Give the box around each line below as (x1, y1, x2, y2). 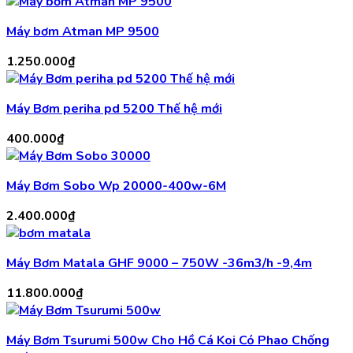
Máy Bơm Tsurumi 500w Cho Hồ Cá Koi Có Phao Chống (6, 332, 329, 350)
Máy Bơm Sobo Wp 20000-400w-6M (6, 177, 226, 195)
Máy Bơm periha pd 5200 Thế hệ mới (6, 100, 222, 118)
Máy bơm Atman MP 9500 (6, 23, 159, 41)
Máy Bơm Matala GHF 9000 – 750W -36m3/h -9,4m (6, 255, 312, 273)
